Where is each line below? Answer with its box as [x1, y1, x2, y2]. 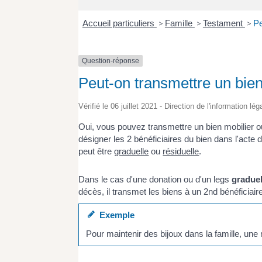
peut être [78, 146, 115, 157]
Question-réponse [82, 56, 140, 65]
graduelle [114, 146, 149, 157]
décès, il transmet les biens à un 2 [78, 186, 209, 196]
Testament [202, 18, 245, 28]
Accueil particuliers [82, 18, 157, 28]
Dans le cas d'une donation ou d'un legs [78, 174, 232, 184]
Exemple [94, 210, 135, 220]
